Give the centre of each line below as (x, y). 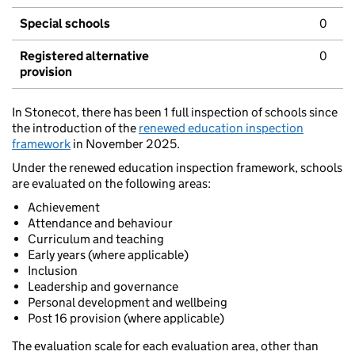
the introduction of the (75, 128)
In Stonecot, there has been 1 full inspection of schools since (175, 113)
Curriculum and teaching (96, 239)
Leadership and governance (103, 287)
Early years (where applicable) (108, 255)
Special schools (65, 24)
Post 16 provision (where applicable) (126, 319)
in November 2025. (125, 144)
